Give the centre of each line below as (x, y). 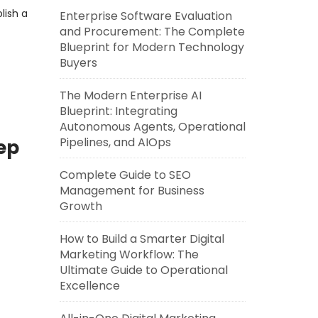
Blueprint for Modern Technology (152, 47)
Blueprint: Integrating (118, 111)
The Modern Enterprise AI (130, 95)
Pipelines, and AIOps (115, 142)
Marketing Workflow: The (129, 254)
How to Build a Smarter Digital (142, 239)
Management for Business (132, 191)
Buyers (78, 63)
